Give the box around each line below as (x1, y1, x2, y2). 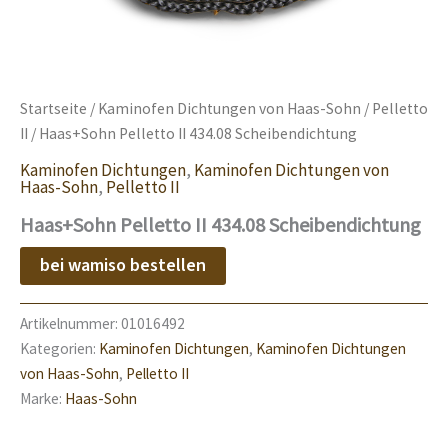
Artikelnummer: (20, 314, 121, 334)
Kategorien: (20, 339, 99, 359)
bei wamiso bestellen (40, 252, 206, 278)
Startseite (20, 98, 87, 118)
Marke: (20, 389, 65, 409)
